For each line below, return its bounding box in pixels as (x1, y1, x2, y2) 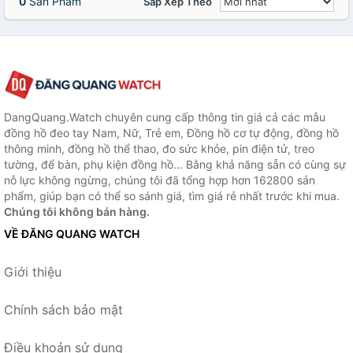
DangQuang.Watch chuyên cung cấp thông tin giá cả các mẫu (4, 110, 325, 124)
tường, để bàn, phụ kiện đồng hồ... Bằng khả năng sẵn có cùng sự (4, 157, 346, 171)
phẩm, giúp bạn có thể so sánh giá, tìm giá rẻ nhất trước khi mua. (4, 188, 340, 203)
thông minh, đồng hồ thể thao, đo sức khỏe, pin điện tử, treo (4, 141, 314, 155)
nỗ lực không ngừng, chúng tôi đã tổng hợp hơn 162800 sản (4, 173, 315, 187)
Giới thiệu (4, 263, 61, 280)
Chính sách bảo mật (4, 301, 123, 318)
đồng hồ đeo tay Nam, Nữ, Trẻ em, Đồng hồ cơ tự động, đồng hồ (4, 125, 339, 139)
